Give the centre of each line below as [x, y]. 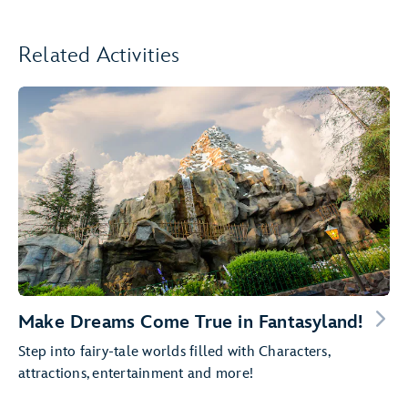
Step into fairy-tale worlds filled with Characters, [174, 352]
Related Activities [99, 55]
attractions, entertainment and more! [136, 373]
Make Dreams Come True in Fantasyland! [191, 322]
